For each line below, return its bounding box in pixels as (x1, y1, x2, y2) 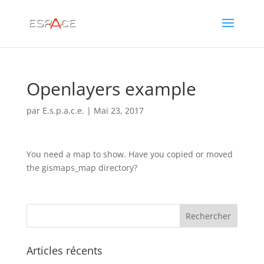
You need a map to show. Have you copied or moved (26, 148, 233, 160)
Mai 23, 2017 (93, 105, 144, 116)
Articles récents (26, 243, 103, 258)
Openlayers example (26, 77, 196, 101)
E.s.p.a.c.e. (42, 105, 84, 116)
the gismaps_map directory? (26, 162, 137, 173)
